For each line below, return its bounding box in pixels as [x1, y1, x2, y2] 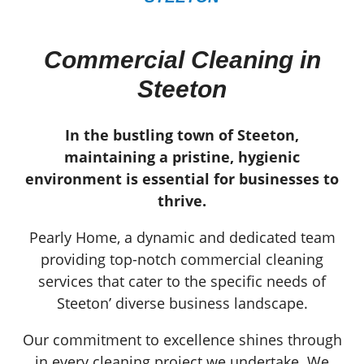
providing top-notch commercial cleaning [41, 249, 323, 269]
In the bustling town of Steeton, [65, 124, 299, 145]
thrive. [158, 190, 206, 210]
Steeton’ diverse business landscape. [56, 292, 308, 313]
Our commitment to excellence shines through [22, 329, 342, 349]
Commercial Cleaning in [43, 45, 321, 73]
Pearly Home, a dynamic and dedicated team [28, 227, 336, 247]
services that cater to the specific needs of [38, 271, 326, 291]
